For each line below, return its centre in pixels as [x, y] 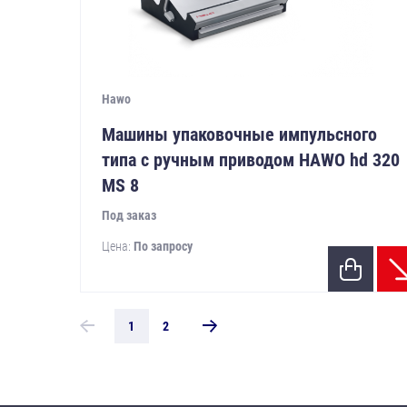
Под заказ [129, 216]
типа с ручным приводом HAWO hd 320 [250, 160]
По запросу [163, 247]
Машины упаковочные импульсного [239, 135]
